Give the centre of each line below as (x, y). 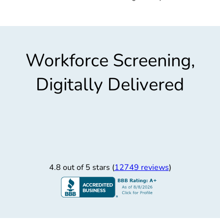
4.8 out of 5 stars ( (82, 167)
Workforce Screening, (110, 61)
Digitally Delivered (110, 85)
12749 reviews (141, 167)
